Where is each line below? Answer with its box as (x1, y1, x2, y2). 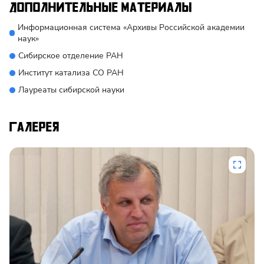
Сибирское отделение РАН (18, 50, 123, 61)
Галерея (9, 120, 60, 135)
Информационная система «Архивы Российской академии (18, 22, 245, 33)
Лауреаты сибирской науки (18, 84, 124, 95)
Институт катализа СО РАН (18, 67, 124, 78)
